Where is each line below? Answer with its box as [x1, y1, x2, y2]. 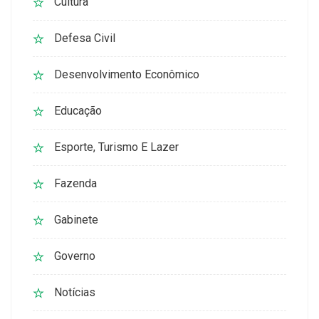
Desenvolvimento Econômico [54, 68, 199, 82]
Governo [54, 249, 95, 263]
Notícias [54, 286, 95, 300]
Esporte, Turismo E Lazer [54, 140, 179, 155]
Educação [54, 104, 102, 118]
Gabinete [54, 213, 98, 227]
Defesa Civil [54, 31, 115, 46]
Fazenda [54, 177, 97, 191]
